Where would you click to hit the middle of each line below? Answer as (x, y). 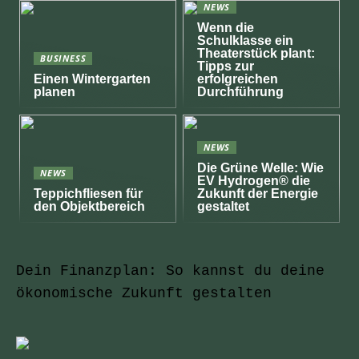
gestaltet (224, 206)
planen (55, 91)
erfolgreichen (238, 79)
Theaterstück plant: (256, 53)
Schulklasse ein (246, 40)
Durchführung (241, 91)
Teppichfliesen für (89, 193)
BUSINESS (63, 58)
